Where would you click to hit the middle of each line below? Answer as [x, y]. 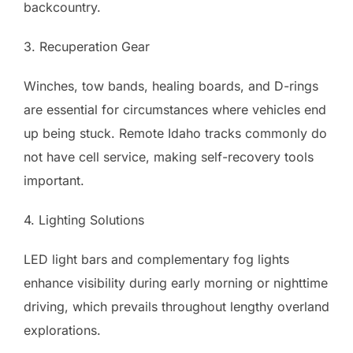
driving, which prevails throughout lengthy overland [176, 307]
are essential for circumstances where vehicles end [175, 110]
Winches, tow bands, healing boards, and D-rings [171, 86]
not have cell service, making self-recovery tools [169, 157]
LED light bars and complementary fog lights [156, 260]
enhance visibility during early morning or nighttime [176, 283]
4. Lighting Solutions [84, 220]
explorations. [62, 331]
